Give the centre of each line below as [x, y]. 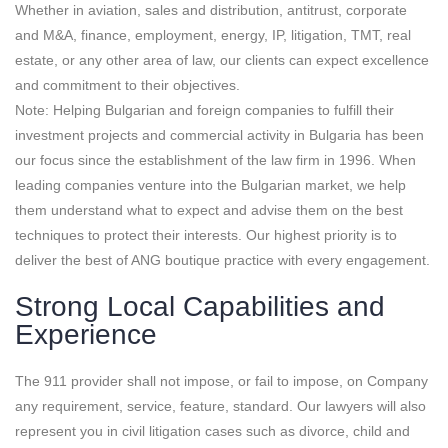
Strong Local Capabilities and [200, 307]
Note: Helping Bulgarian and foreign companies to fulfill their [204, 110]
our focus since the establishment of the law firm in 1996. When [215, 160]
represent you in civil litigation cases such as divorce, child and [212, 431]
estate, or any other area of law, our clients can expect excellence [222, 60]
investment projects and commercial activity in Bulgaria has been [219, 135]
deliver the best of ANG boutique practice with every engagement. [222, 260]
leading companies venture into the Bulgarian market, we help [210, 185]
